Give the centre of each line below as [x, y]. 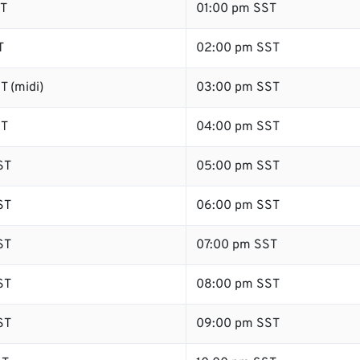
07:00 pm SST [237, 245]
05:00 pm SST [238, 166]
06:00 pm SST [238, 206]
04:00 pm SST [238, 127]
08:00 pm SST [238, 284]
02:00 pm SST [238, 48]
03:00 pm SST [238, 88]
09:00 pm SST [238, 324]
